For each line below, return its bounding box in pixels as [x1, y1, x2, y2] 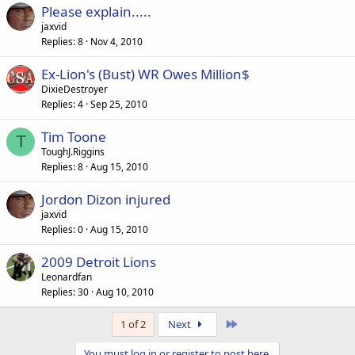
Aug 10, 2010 [96, 285, 154, 299]
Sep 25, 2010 [90, 97, 147, 111]
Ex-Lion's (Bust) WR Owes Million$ [41, 65, 250, 83]
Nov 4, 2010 [90, 35, 143, 48]
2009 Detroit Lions [41, 253, 156, 271]
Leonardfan [41, 270, 92, 284]
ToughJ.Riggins [41, 145, 105, 158]
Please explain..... [41, 2, 151, 21]
